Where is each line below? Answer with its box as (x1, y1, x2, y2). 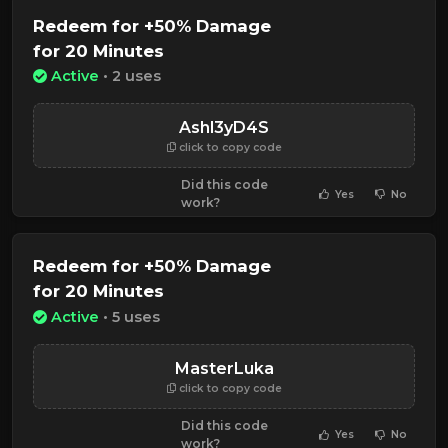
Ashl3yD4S (179, 118, 269, 138)
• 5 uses (99, 307, 160, 326)
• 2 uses (99, 67, 161, 86)
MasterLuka (174, 358, 274, 378)
